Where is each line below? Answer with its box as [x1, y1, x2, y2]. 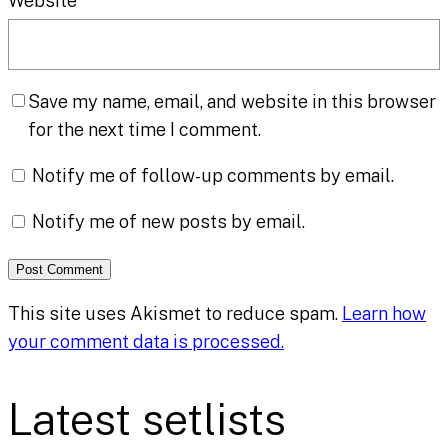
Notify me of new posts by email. [32, 211, 305, 233]
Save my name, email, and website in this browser [28, 91, 436, 113]
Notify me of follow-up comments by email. [32, 165, 394, 187]
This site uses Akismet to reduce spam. [8, 303, 342, 325]
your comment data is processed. [8, 331, 284, 353]
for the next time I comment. [28, 119, 261, 141]
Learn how [342, 303, 426, 325]
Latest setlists [8, 392, 286, 445]
